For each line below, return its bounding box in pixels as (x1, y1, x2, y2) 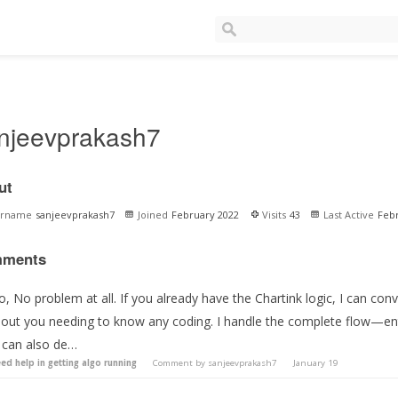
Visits (261, 207, 286, 221)
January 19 (292, 356, 338, 369)
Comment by (152, 356, 208, 369)
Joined (137, 207, 168, 221)
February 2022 (171, 207, 239, 221)
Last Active (322, 207, 374, 221)
